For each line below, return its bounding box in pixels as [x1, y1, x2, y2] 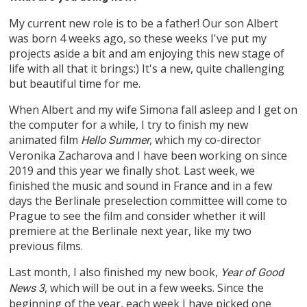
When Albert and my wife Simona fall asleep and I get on [9, 102, 298, 118]
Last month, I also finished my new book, [9, 265, 221, 280]
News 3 [9, 282, 45, 295]
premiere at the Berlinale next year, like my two [9, 223, 252, 239]
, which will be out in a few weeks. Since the [45, 280, 265, 296]
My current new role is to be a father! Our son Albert [9, 16, 279, 32]
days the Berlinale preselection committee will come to [9, 193, 288, 209]
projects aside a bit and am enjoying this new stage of [9, 46, 285, 62]
